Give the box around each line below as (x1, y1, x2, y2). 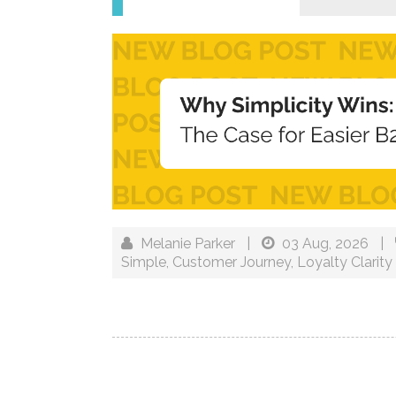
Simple (121, 253, 166, 270)
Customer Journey (172, 253, 291, 270)
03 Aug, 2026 (282, 234, 372, 252)
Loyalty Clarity (297, 253, 392, 270)
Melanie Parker (141, 234, 235, 252)
